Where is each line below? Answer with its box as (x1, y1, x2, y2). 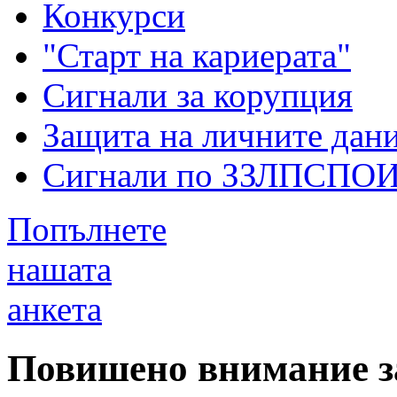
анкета (7, 289, 102, 328)
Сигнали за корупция (43, 75, 353, 114)
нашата (7, 249, 112, 288)
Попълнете (7, 209, 167, 248)
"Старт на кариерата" (43, 35, 351, 74)
